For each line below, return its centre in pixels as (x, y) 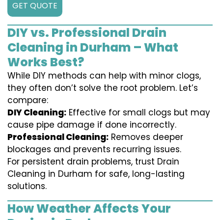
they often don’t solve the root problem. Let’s (103, 88)
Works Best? (46, 62)
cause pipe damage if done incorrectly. (92, 125)
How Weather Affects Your (89, 209)
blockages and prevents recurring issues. (94, 150)
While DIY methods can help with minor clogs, (104, 76)
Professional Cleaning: (58, 137)
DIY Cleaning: (37, 113)
